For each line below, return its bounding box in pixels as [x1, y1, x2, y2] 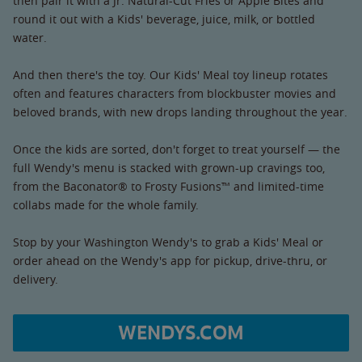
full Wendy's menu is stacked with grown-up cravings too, [13, 160, 325, 175]
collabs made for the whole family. [13, 197, 199, 213]
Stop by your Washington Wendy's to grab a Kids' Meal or [13, 234, 323, 250]
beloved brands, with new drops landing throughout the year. [13, 104, 347, 120]
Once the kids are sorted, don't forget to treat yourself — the [13, 141, 340, 157]
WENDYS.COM [118, 321, 244, 345]
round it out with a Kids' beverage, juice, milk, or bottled [13, 11, 315, 27]
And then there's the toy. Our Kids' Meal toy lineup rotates [13, 67, 328, 82]
